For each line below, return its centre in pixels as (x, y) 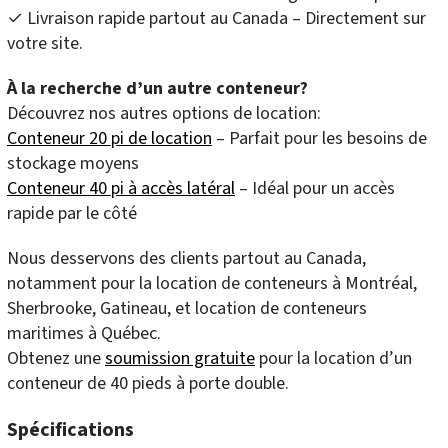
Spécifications (70, 430)
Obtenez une (56, 359)
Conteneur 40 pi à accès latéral (121, 189)
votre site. (45, 44)
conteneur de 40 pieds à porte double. (148, 384)
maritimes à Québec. (84, 334)
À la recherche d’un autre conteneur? (157, 89)
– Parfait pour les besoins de (319, 139)
